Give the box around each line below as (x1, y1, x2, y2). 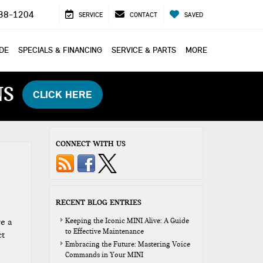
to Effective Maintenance (65, 227, 144, 235)
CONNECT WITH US (55, 139, 126, 148)
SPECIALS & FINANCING (18, 45, 102, 55)
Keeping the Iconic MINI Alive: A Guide (65, 217, 189, 225)
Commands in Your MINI (65, 251, 143, 259)
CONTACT (130, 11, 157, 19)
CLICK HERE (32, 87, 92, 101)
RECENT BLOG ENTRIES (55, 197, 141, 207)
